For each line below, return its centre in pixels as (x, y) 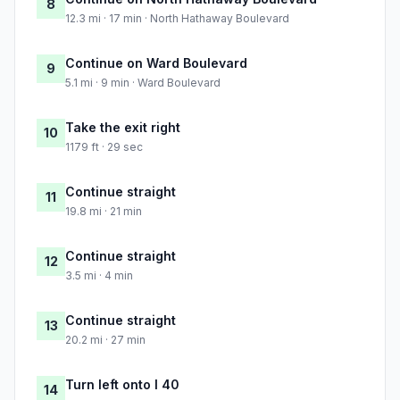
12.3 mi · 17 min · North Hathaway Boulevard (177, 19)
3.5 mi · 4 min (99, 276)
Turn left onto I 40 (122, 385)
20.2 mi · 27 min (105, 340)
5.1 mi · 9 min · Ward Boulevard (143, 83)
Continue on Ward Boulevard (156, 63)
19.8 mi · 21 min (104, 212)
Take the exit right (123, 128)
